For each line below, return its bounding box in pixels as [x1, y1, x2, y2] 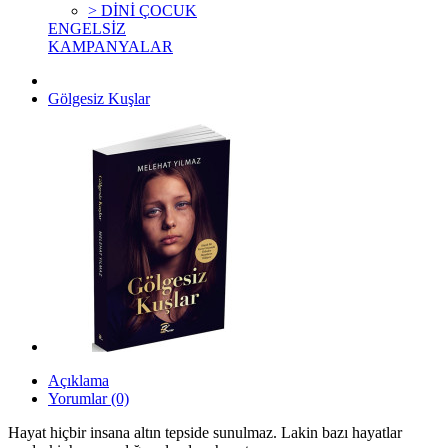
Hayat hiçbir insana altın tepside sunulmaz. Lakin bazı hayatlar [8, 424, 402, 441]
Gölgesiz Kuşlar [48, 90, 150, 107]
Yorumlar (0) [48, 390, 129, 407]
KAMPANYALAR [48, 38, 173, 55]
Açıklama [48, 372, 109, 389]
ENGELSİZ [48, 20, 126, 37]
